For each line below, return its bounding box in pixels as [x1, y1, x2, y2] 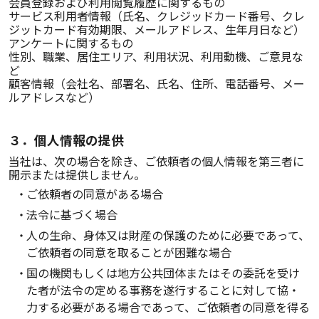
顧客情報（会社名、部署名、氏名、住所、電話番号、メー [9, 75, 305, 92]
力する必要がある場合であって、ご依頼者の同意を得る [26, 298, 310, 315]
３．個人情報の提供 [9, 131, 124, 149]
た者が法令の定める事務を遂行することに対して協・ [26, 281, 300, 298]
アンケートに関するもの [9, 34, 133, 51]
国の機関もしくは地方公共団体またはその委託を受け [26, 264, 300, 281]
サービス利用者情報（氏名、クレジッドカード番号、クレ [9, 7, 305, 24]
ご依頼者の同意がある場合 [26, 185, 163, 202]
